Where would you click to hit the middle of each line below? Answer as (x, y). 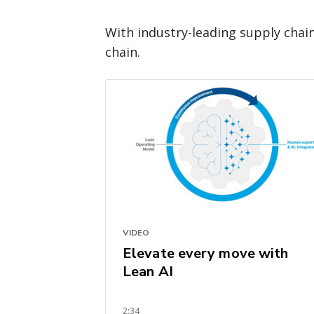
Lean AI (148, 271)
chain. (123, 52)
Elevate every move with (206, 253)
